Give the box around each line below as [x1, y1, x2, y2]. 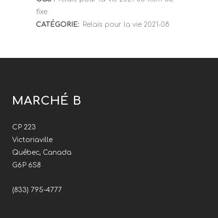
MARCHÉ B [12, 94, 82, 108]
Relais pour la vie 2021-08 [83, 21, 169, 28]
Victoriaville [12, 136, 53, 144]
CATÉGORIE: [36, 21, 81, 28]
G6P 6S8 [12, 162, 41, 169]
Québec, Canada [12, 149, 72, 156]
